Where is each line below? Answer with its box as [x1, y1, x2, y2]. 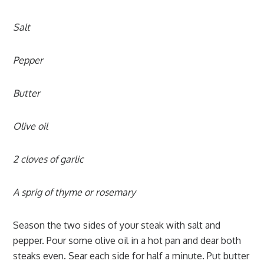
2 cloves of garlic [13, 153, 84, 165]
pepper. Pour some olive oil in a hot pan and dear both [13, 235, 242, 246]
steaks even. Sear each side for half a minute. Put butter [13, 250, 250, 262]
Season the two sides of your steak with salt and [13, 219, 221, 231]
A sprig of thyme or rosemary [13, 186, 136, 198]
